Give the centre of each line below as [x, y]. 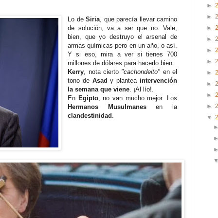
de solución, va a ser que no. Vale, [122, 28]
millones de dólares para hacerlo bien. [121, 63]
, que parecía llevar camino [138, 19]
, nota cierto [103, 72]
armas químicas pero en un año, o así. [122, 46]
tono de [80, 81]
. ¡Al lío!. [142, 90]
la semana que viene [99, 90]
